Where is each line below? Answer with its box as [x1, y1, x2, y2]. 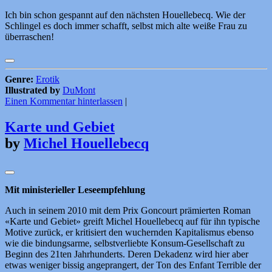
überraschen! [5, 32, 54, 42]
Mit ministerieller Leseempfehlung [5, 185, 145, 195]
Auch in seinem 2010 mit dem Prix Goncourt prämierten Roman [5, 205, 251, 216]
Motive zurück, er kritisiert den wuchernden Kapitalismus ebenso [5, 227, 254, 238]
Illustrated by [5, 85, 60, 96]
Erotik [36, 74, 59, 85]
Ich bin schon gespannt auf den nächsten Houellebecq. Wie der [5, 10, 245, 21]
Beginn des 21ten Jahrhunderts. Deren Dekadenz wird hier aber [5, 249, 248, 260]
